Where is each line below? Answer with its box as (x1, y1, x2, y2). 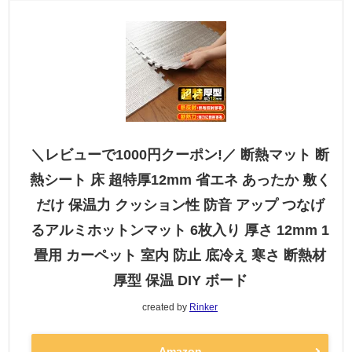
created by (142, 301, 189, 313)
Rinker (189, 301, 218, 313)
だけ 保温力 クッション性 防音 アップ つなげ (35, 196, 324, 213)
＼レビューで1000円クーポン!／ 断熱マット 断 (31, 146, 329, 163)
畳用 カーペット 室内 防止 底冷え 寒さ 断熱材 (34, 247, 326, 263)
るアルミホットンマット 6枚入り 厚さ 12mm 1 (31, 222, 329, 238)
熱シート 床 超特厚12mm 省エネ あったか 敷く (29, 171, 331, 188)
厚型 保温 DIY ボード (112, 272, 247, 288)
